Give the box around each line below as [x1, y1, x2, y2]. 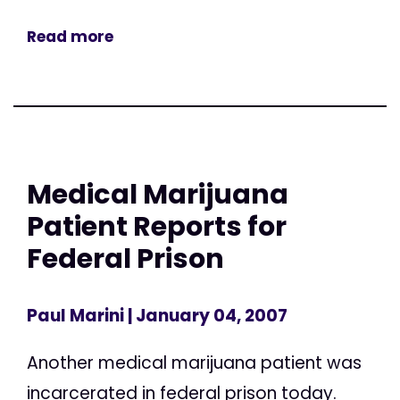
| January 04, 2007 [124, 303, 287, 328]
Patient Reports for [27, 207, 287, 246]
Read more [27, 26, 113, 48]
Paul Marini [27, 303, 124, 328]
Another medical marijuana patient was [27, 350, 362, 375]
